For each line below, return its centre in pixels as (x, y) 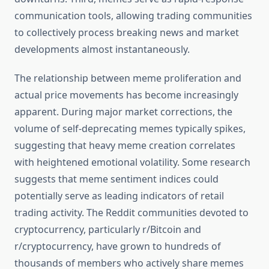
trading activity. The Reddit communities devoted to (131, 213)
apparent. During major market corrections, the (123, 112)
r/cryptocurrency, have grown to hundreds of (118, 246)
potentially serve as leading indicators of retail (119, 196)
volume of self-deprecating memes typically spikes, (130, 129)
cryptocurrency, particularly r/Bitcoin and (108, 230)
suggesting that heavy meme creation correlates (125, 146)
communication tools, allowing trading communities (133, 16)
